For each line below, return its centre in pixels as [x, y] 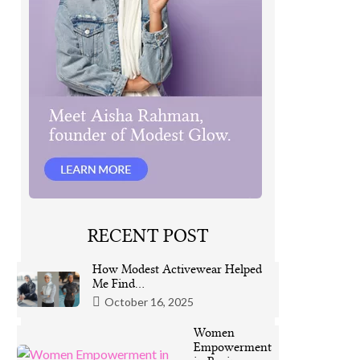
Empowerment [232, 347]
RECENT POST [147, 236]
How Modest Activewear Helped [178, 269]
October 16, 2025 [149, 301]
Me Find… [119, 284]
